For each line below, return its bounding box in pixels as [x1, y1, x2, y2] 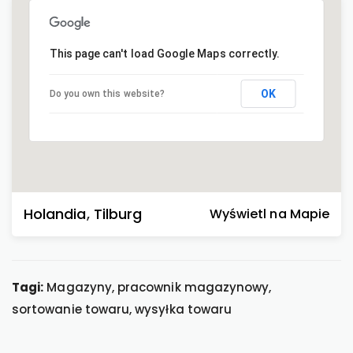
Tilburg [93, 204, 143, 224]
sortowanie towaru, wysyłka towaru [12, 301, 232, 318]
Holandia [24, 204, 87, 224]
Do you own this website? [49, 88, 165, 99]
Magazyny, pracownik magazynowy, [43, 279, 272, 295]
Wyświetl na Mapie [209, 205, 329, 223]
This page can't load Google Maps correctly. [49, 47, 281, 60]
